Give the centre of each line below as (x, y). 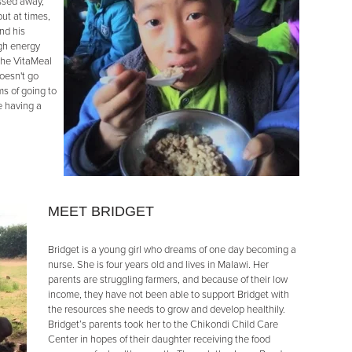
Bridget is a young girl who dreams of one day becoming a (172, 250)
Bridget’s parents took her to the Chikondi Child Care (163, 324)
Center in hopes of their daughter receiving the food (159, 339)
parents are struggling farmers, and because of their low (168, 280)
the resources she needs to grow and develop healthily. (167, 310)
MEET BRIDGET (101, 211)
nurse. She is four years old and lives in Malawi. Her (158, 265)
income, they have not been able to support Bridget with (169, 295)
